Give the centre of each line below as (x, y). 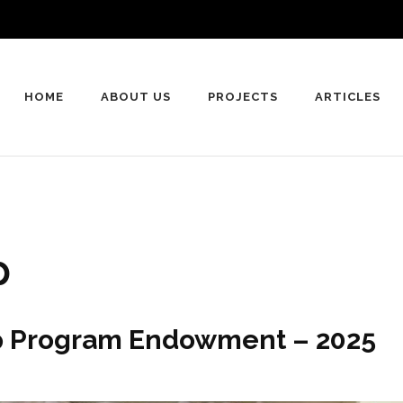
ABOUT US (136, 97)
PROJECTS (243, 97)
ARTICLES (347, 97)
